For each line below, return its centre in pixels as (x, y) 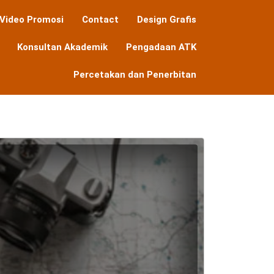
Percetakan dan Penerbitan (135, 75)
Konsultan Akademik (62, 47)
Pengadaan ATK (161, 47)
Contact (100, 20)
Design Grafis (166, 20)
